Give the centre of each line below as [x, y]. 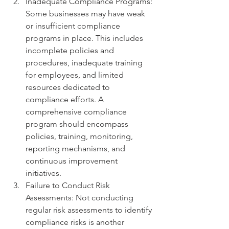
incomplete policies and [71, 51]
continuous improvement [73, 161]
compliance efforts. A [66, 100]
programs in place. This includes [85, 38]
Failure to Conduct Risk [69, 186]
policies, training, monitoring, [80, 136]
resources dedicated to [69, 87]
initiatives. [43, 173]
